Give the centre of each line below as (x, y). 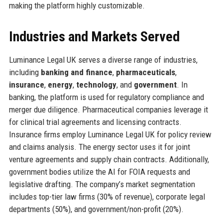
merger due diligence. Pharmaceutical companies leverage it (108, 109)
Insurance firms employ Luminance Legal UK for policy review (110, 134)
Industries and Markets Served (94, 36)
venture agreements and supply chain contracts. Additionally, (109, 159)
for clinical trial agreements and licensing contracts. (95, 122)
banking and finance (76, 72)
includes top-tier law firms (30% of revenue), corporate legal (107, 196)
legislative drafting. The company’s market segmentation (102, 184)
